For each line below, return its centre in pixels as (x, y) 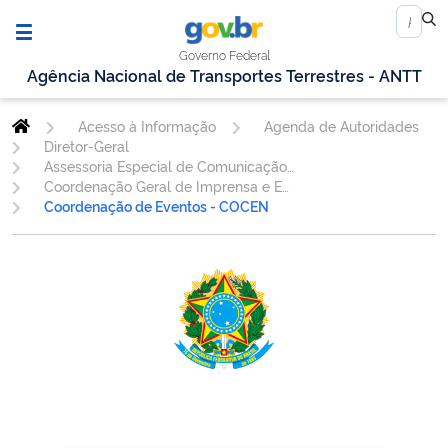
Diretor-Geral (86, 146)
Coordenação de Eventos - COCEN (156, 206)
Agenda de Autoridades (341, 126)
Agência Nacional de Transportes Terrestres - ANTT (224, 75)
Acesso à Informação (146, 126)
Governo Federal (225, 55)
